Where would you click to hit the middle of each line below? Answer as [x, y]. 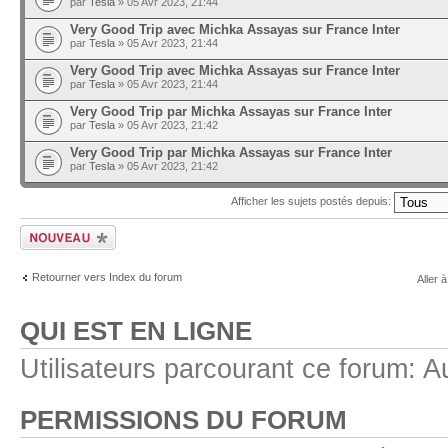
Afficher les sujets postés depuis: [312, 201]
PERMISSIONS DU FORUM [183, 420]
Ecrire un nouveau [64, 231]
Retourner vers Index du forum [107, 276]
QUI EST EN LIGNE [136, 331]
